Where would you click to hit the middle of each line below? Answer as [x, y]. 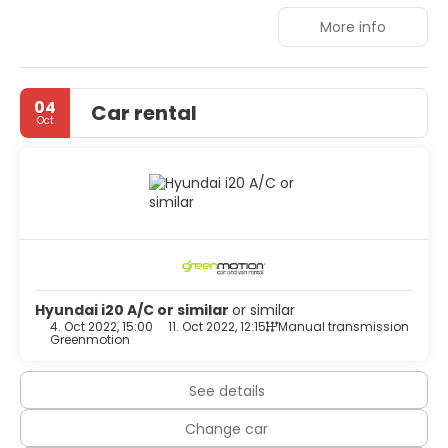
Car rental [144, 112]
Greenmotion [90, 340]
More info [353, 26]
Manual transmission [343, 327]
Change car [226, 429]
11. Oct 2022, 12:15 [217, 327]
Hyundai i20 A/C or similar [133, 310]
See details [226, 391]
